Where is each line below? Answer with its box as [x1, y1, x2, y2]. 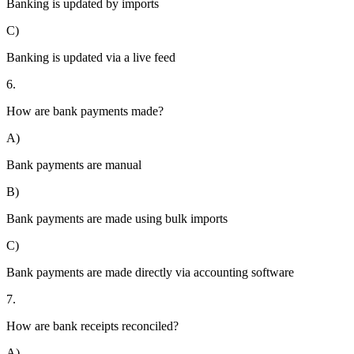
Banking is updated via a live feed [6, 51, 175, 65]
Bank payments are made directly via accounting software [6, 265, 294, 280]
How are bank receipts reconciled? [6, 319, 179, 333]
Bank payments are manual [6, 158, 141, 172]
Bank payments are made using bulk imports [6, 212, 228, 226]
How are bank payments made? [6, 104, 164, 119]
